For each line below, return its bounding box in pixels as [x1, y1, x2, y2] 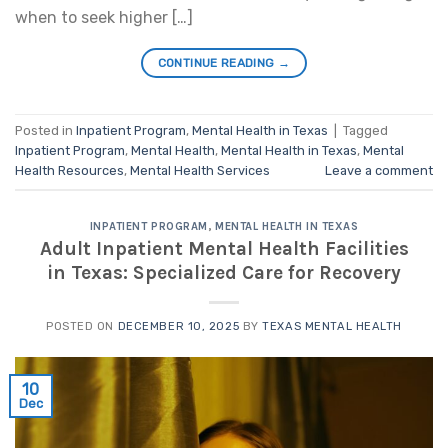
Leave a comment [325, 162, 433, 178]
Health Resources [15, 162, 124, 178]
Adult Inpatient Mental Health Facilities [39, 237, 409, 261]
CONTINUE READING [157, 55, 278, 70]
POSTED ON [45, 320, 118, 334]
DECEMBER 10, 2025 [117, 320, 240, 334]
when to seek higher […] [15, 7, 193, 27]
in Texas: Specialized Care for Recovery [47, 261, 401, 285]
